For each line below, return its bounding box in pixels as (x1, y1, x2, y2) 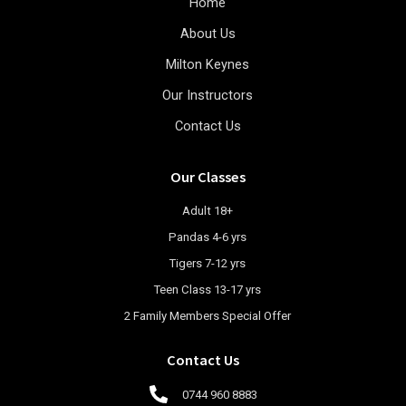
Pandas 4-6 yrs (169, 229, 246, 244)
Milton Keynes (166, 55, 249, 72)
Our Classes (169, 166, 246, 186)
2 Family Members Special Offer (124, 308, 291, 323)
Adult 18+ (182, 203, 233, 217)
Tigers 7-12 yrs (169, 256, 246, 270)
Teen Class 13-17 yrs (154, 282, 261, 296)
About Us (179, 24, 236, 42)
